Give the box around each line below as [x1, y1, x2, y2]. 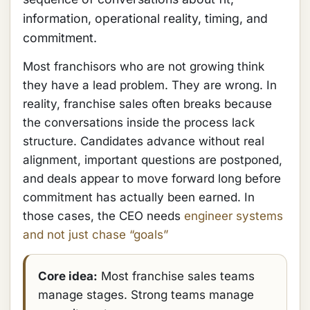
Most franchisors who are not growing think [23, 60, 264, 73]
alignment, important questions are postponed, [23, 153, 282, 167]
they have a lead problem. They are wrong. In [23, 78, 277, 92]
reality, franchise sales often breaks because [23, 97, 272, 111]
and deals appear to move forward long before [23, 172, 281, 185]
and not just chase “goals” [23, 228, 168, 241]
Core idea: [38, 269, 98, 283]
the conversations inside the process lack [23, 116, 255, 129]
